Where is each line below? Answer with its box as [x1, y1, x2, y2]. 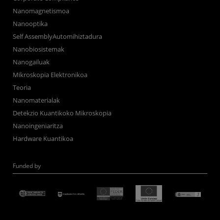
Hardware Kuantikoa [13, 134, 74, 143]
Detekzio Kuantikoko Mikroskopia [13, 109, 112, 118]
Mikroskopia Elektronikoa [13, 70, 88, 80]
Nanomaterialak [13, 96, 60, 105]
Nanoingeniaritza [13, 121, 63, 131]
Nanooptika [13, 19, 48, 28]
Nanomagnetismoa [13, 6, 70, 16]
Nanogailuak [13, 57, 50, 67]
